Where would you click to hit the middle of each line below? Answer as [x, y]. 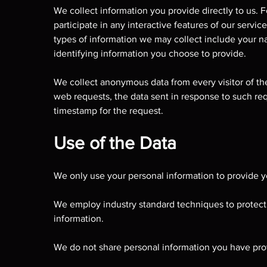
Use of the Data [115, 143]
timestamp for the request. [108, 111]
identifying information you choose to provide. [150, 53]
